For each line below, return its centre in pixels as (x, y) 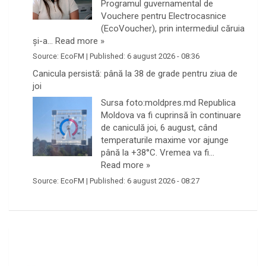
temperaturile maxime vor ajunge (165, 140)
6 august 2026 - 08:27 (163, 180)
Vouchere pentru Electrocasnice (164, 16)
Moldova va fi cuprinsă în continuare (171, 115)
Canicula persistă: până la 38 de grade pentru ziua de (135, 73)
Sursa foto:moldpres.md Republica (168, 103)
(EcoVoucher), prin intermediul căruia (173, 29)
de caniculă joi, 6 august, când (159, 128)
